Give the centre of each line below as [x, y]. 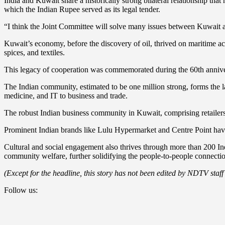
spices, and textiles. [34, 52]
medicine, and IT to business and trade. [66, 95]
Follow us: [21, 190]
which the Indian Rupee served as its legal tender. [82, 9]
